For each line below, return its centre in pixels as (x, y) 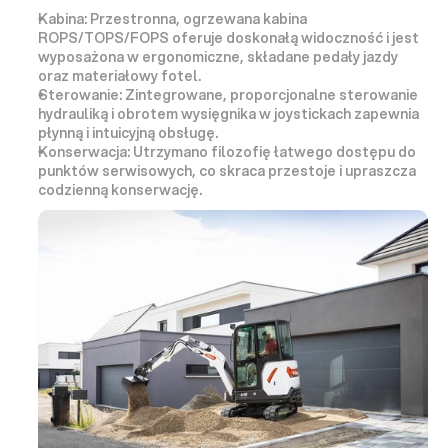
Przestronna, (135, 18)
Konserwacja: (84, 151)
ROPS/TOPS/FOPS (103, 37)
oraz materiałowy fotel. (119, 75)
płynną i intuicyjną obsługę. (128, 132)
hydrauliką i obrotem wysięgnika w (156, 113)
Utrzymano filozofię (202, 151)
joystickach (312, 113)
